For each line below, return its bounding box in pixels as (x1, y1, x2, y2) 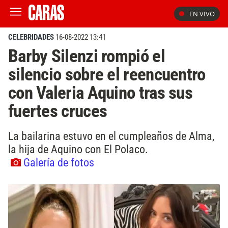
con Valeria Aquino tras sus (8, 82, 192, 103)
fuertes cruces (8, 100, 107, 122)
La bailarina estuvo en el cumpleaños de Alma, (8, 129, 214, 142)
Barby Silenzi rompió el (8, 45, 165, 67)
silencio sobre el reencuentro (8, 64, 206, 85)
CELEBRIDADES (8, 33, 54, 42)
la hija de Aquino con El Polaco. (8, 142, 148, 156)
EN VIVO (189, 9, 215, 18)
